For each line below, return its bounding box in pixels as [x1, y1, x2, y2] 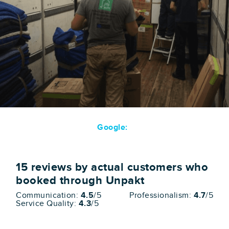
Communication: [16, 190, 81, 200]
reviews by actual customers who [28, 160, 208, 174]
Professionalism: [129, 190, 194, 200]
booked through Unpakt [16, 173, 145, 188]
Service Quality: [16, 198, 79, 209]
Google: [97, 122, 128, 132]
